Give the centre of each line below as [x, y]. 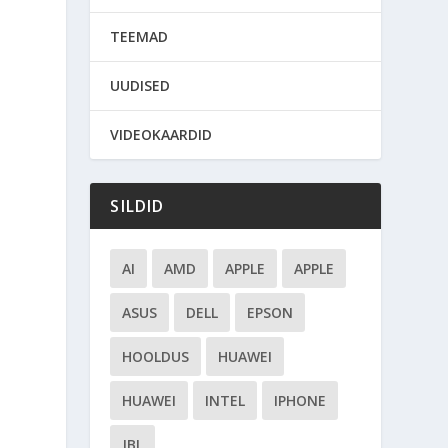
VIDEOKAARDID [161, 134]
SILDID [137, 205]
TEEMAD [139, 36]
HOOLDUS [156, 356]
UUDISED [140, 85]
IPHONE [300, 400]
